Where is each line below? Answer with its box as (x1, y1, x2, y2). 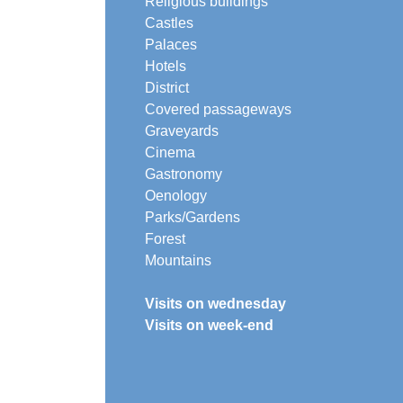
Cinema (145, 144, 195, 160)
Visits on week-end (145, 317, 273, 333)
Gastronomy (145, 166, 222, 182)
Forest (145, 230, 185, 246)
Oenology (145, 187, 207, 203)
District (145, 79, 189, 95)
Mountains (145, 252, 211, 268)
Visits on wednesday (145, 295, 286, 311)
